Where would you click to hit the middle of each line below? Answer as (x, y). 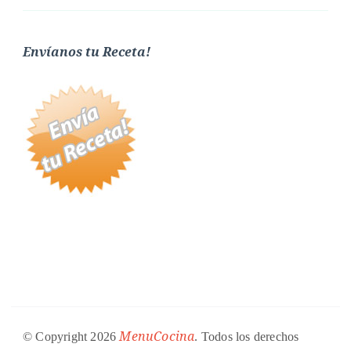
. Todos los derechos (247, 336)
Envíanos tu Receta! (87, 51)
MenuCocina (157, 336)
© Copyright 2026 (71, 336)
